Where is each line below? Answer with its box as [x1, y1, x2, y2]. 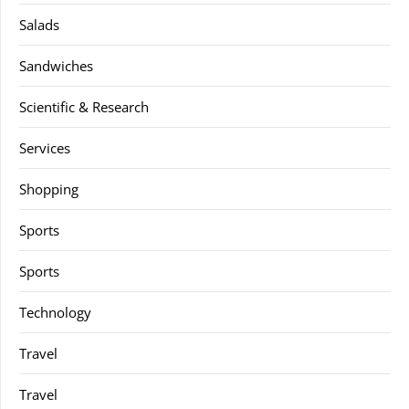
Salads [19, 16, 59, 34]
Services [19, 139, 70, 157]
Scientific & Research [19, 98, 149, 116]
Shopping [19, 180, 79, 198]
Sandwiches [19, 57, 93, 75]
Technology [19, 303, 91, 321]
